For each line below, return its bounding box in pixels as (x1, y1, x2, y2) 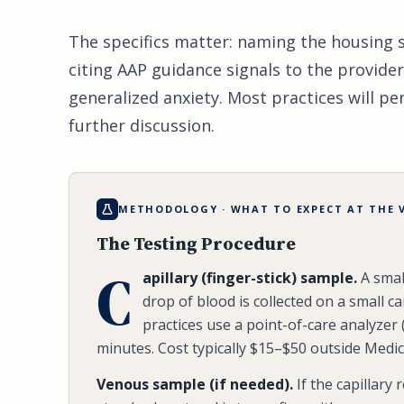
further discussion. (69, 114, 215, 136)
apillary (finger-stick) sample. (142, 267, 358, 288)
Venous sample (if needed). (96, 373, 293, 394)
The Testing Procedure (96, 230, 296, 256)
